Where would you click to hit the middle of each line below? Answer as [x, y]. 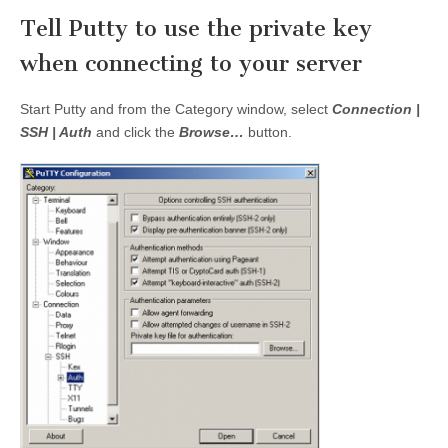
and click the [135, 132]
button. [268, 132]
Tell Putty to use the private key [196, 28]
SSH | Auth [56, 132]
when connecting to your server [191, 63]
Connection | [376, 109]
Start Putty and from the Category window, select [176, 109]
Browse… [211, 132]
